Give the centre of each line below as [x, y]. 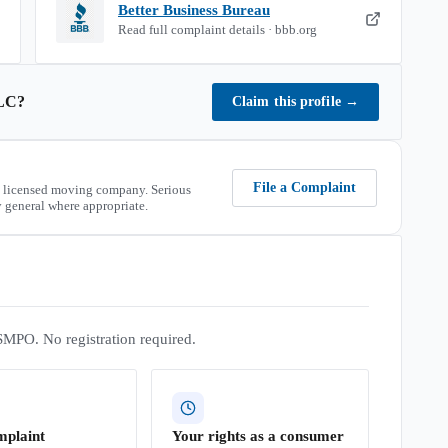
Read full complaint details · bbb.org [217, 29]
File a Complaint [304, 187]
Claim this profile [288, 101]
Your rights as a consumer [258, 436]
